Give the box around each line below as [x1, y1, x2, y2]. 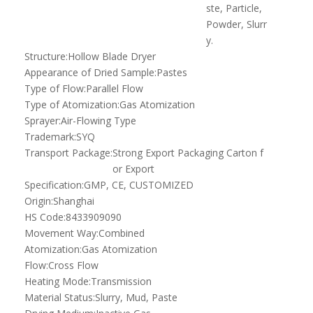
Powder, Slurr [206, 17, 267, 31]
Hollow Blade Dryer [68, 50, 156, 64]
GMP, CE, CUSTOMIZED [84, 178, 194, 192]
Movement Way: [24, 226, 99, 240]
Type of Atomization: [24, 98, 119, 112]
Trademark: [24, 130, 76, 144]
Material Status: [24, 291, 95, 305]
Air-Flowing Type [61, 114, 136, 128]
